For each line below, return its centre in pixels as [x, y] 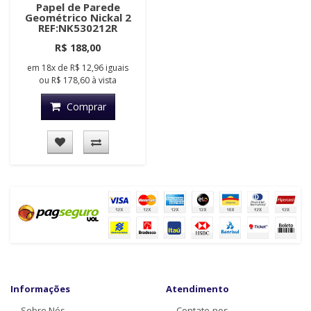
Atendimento [197, 289]
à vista [103, 81]
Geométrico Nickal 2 [78, 18]
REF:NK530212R [78, 28]
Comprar [86, 107]
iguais [117, 68]
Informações [40, 289]
